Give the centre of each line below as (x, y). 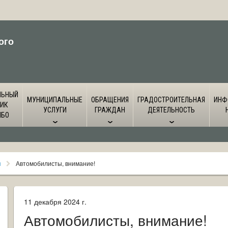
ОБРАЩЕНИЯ (110, 100)
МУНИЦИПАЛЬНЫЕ (55, 100)
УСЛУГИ (55, 110)
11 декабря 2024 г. (55, 202)
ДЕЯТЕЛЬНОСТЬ (171, 110)
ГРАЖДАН (110, 110)
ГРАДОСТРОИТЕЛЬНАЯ (171, 100)
